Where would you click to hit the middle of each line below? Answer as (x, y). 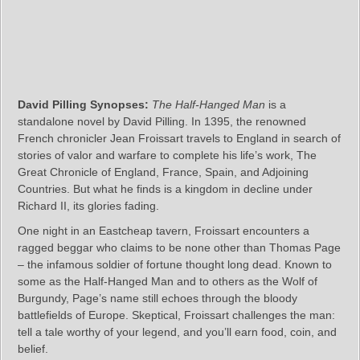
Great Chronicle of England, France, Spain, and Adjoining (163, 172)
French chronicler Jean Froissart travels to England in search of (179, 139)
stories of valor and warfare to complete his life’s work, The (167, 155)
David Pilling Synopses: (83, 105)
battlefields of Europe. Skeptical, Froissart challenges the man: (176, 315)
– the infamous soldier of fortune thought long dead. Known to (175, 265)
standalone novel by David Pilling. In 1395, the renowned (162, 122)
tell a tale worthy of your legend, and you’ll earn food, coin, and (177, 332)
